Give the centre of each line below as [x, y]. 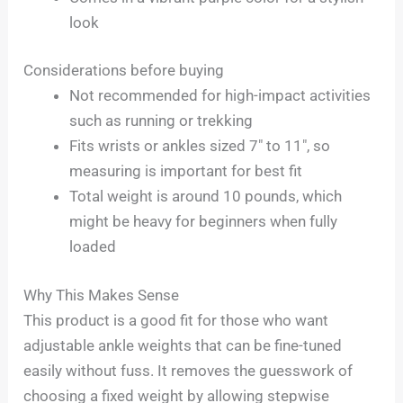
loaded [93, 247]
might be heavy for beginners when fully [204, 222]
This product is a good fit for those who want [176, 320]
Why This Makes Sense [102, 295]
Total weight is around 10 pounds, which [206, 197]
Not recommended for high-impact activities [220, 96]
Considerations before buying [124, 71]
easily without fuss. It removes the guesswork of [188, 370]
